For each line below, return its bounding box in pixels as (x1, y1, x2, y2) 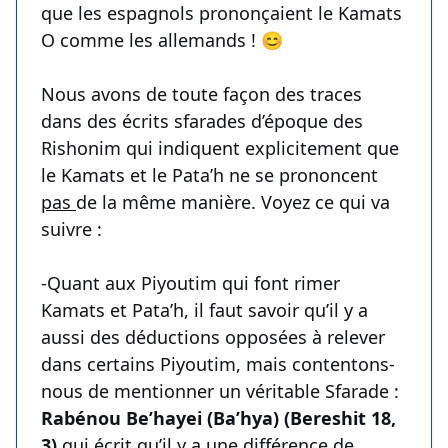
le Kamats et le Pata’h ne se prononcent (41, 163, 378, 188)
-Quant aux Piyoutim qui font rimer (41, 271, 340, 296)
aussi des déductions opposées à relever (41, 325, 385, 350)
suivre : (41, 217, 102, 242)
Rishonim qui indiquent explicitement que (41, 136, 399, 161)
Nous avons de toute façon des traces (41, 82, 362, 107)
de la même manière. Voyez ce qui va (76, 190, 390, 215)
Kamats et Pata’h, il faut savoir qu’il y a (41, 298, 368, 323)
